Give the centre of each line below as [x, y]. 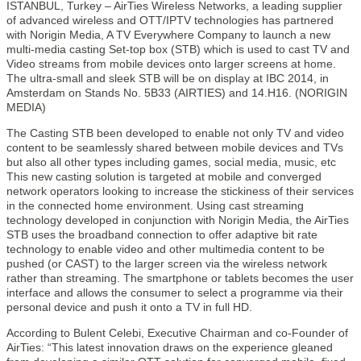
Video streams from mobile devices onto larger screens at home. [171, 64]
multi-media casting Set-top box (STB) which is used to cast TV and [178, 49]
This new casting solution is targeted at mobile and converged [164, 176]
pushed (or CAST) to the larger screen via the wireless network [167, 263]
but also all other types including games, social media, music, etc [171, 162]
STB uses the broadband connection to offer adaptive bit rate [162, 234]
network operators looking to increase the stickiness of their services [180, 191]
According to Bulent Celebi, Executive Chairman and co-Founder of [177, 333]
